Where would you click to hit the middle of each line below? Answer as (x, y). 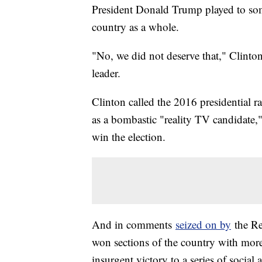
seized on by (203, 225)
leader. (106, 73)
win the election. (129, 137)
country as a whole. (135, 27)
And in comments (134, 225)
